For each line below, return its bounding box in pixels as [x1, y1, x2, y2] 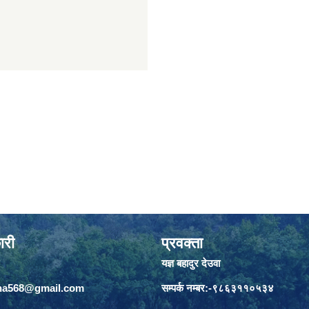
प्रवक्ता [161, 234, 203, 252]
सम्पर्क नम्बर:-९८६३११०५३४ [161, 281, 274, 294]
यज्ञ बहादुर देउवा [161, 257, 220, 269]
